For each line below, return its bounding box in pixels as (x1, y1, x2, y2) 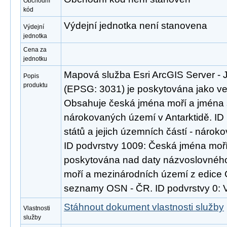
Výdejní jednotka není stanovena (64, 20, 207, 31)
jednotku (23, 55, 47, 62)
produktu (23, 82, 48, 89)
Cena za (23, 46, 47, 53)
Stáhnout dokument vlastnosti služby (64, 202, 224, 212)
